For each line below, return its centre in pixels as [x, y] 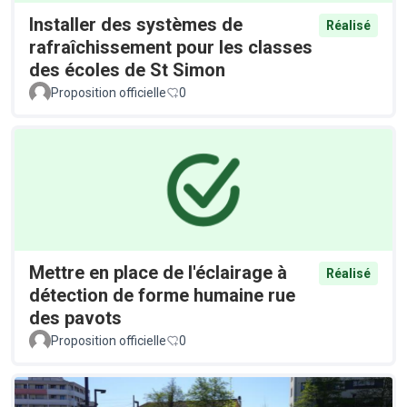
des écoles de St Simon [127, 70]
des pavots [75, 318]
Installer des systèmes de [136, 25]
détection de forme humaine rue [162, 295]
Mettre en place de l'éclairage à [158, 272]
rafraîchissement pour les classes [171, 48]
